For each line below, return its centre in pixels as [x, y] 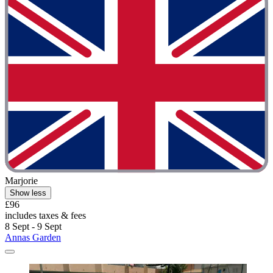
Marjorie [21, 181]
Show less [28, 193]
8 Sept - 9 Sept [33, 227]
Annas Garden [33, 238]
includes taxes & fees [45, 216]
